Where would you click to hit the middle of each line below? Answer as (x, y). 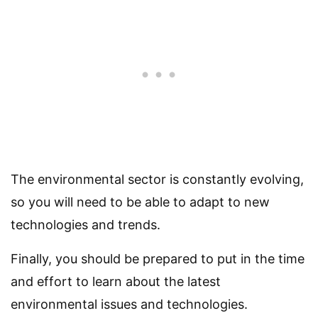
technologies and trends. (86, 225)
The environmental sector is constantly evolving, (157, 180)
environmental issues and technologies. (129, 305)
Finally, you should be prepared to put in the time (158, 259)
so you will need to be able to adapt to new (140, 202)
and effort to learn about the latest (116, 282)
